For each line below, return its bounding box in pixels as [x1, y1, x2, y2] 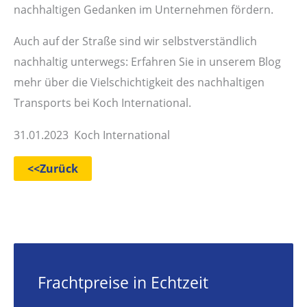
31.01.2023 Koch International [14, 126, 170, 143]
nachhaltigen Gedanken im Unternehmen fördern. [14, 1, 273, 18]
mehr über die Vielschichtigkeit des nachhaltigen [14, 74, 265, 90]
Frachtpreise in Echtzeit [38, 271, 208, 293]
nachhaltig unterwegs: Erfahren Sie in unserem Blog [14, 53, 281, 70]
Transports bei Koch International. [14, 95, 191, 111]
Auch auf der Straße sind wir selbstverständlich [14, 33, 257, 49]
